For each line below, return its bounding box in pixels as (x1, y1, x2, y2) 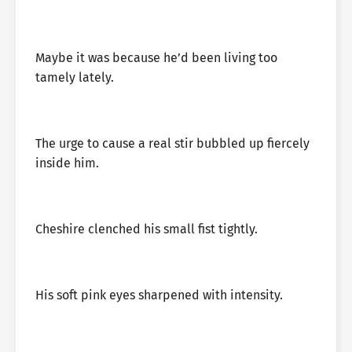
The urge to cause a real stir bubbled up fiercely (35, 136, 310, 151)
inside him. (35, 156, 99, 170)
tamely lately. (35, 70, 114, 85)
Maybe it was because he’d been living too (35, 50, 277, 65)
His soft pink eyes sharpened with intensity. (35, 288, 283, 302)
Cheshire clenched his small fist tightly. (35, 222, 258, 236)
